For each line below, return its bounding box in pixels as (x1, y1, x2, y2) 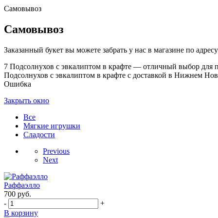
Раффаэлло (4, 181, 40, 190)
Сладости (23, 130, 55, 139)
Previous (43, 147, 70, 156)
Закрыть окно (4, 96, 49, 105)
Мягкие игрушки (23, 122, 80, 130)
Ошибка (4, 80, 31, 89)
